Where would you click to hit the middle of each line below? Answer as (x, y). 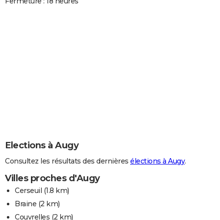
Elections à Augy (42, 145)
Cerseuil (28, 191)
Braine (26, 204)
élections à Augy (157, 161)
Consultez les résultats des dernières (68, 161)
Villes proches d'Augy (53, 179)
